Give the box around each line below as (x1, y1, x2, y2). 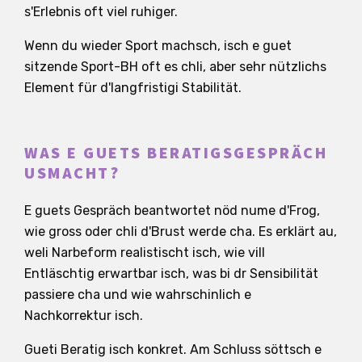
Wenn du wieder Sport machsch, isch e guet (24, 37, 292, 53)
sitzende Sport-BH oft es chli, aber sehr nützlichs (24, 58, 326, 74)
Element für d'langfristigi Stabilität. (24, 79, 242, 95)
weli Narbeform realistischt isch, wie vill (24, 244, 265, 260)
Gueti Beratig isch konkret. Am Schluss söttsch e (24, 341, 322, 357)
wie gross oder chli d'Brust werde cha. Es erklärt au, (24, 223, 337, 239)
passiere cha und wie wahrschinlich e (24, 286, 251, 302)
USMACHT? (24, 162, 120, 185)
